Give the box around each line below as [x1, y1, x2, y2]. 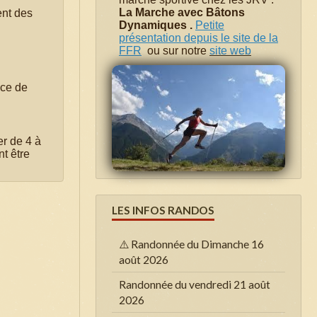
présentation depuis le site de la [119, 31, 278, 44]
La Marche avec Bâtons [119, 6, 245, 18]
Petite [195, 18, 224, 31]
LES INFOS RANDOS [112, 203, 214, 217]
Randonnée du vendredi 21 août [119, 277, 270, 291]
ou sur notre [147, 44, 209, 57]
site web [209, 44, 251, 57]
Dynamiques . [119, 18, 195, 31]
